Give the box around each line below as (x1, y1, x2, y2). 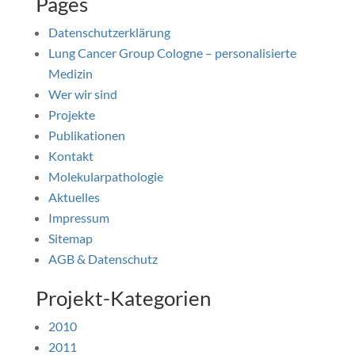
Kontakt (48, 148, 94, 163)
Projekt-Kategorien (35, 285, 211, 311)
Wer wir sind (48, 86, 117, 101)
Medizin (48, 66, 93, 81)
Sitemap (48, 231, 93, 246)
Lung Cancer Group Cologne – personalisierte (48, 45, 296, 60)
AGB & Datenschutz (48, 251, 158, 266)
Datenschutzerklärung (48, 25, 170, 40)
